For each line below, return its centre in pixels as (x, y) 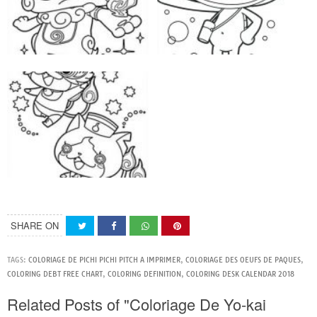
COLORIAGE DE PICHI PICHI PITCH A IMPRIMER (104, 260)
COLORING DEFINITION (144, 275)
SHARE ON (35, 226)
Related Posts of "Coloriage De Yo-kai (137, 304)
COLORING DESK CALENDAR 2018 (240, 275)
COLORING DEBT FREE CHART (55, 275)
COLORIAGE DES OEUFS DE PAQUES (243, 260)
